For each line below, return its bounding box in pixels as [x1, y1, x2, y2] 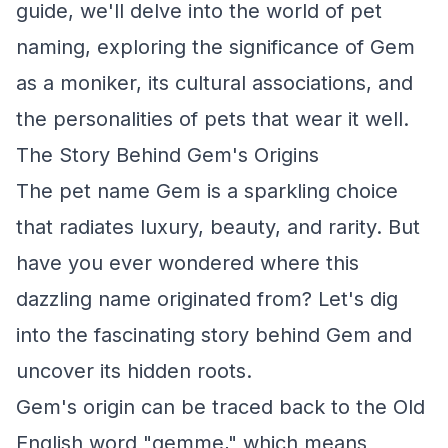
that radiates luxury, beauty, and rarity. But [16, 215, 420, 239]
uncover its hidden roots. [16, 359, 252, 383]
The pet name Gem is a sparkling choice [16, 179, 398, 203]
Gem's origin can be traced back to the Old [16, 395, 425, 419]
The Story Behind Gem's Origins [16, 143, 319, 167]
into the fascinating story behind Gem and [16, 323, 412, 347]
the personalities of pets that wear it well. [16, 107, 409, 131]
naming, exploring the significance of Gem [16, 35, 415, 59]
